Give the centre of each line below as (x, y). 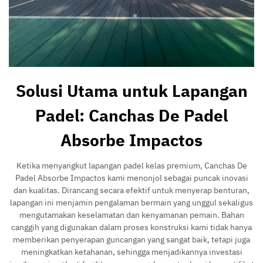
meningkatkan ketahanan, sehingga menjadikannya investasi (131, 252)
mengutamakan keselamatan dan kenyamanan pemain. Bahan (131, 215)
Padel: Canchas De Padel (131, 115)
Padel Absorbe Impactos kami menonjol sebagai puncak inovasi (131, 178)
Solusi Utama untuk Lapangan (131, 90)
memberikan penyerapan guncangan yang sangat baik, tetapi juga (131, 239)
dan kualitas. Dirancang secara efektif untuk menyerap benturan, (131, 190)
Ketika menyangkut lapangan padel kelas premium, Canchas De (131, 165)
